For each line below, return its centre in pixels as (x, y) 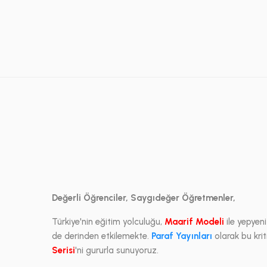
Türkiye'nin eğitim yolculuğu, (108, 222)
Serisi (63, 250)
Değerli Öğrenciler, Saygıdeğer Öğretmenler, (144, 198)
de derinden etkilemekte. (102, 236)
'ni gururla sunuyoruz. (117, 250)
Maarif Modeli (194, 222)
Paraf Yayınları (182, 236)
